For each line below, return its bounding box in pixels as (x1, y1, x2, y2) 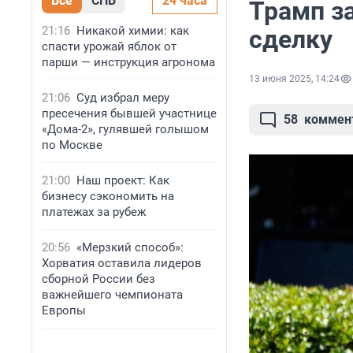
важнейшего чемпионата (42, 288, 183, 302)
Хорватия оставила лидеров (42, 256, 202, 270)
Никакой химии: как (76, 24, 189, 38)
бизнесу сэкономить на (42, 189, 174, 203)
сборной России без (42, 272, 155, 286)
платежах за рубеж (42, 205, 146, 219)
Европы (42, 303, 86, 318)
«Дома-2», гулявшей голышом (42, 122, 209, 136)
